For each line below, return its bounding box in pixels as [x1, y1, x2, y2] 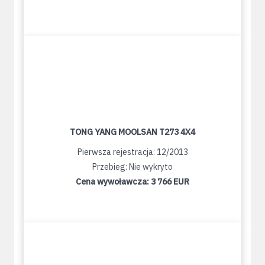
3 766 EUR [151, 176, 189, 188]
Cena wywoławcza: [76, 176, 151, 188]
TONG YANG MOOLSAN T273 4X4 [70, 127, 195, 138]
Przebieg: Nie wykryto [92, 161, 173, 173]
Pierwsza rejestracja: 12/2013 [77, 147, 188, 158]
